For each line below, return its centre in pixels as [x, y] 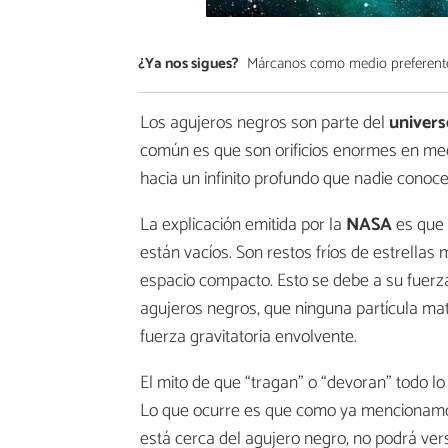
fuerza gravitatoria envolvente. [248, 337]
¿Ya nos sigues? [188, 63]
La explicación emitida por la [243, 225]
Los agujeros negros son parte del [264, 123]
